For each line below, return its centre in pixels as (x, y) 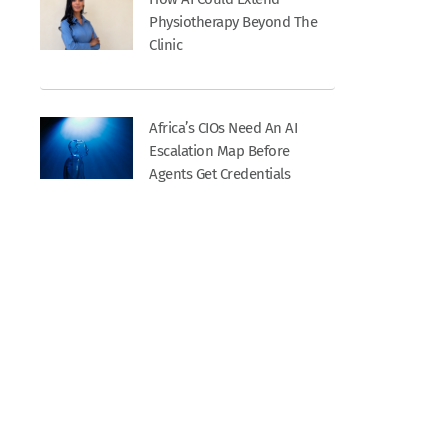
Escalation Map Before (219, 151)
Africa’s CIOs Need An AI (223, 128)
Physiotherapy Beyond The (233, 21)
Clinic (166, 44)
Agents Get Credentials (220, 174)
